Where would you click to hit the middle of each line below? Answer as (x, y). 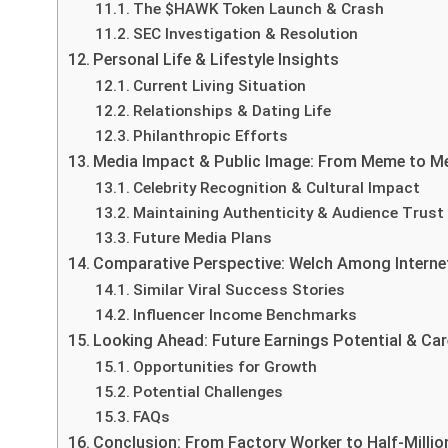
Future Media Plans (203, 237)
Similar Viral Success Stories (239, 289)
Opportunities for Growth (225, 366)
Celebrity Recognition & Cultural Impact (277, 187)
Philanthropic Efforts (211, 135)
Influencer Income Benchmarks (245, 314)
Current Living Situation (220, 85)
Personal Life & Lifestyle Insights (216, 59)
